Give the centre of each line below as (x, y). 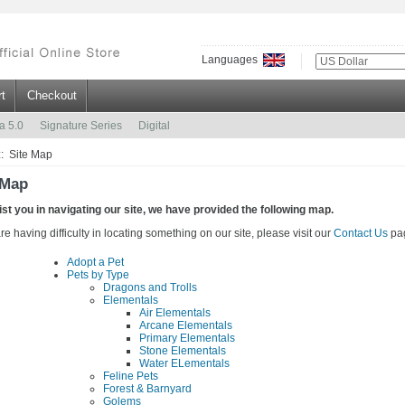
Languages (232, 60)
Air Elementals (174, 313)
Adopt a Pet (95, 263)
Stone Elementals (182, 351)
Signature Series (81, 126)
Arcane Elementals (185, 326)
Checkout (52, 95)
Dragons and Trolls (150, 288)
